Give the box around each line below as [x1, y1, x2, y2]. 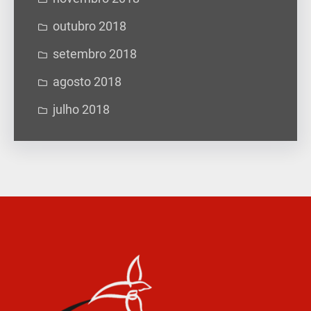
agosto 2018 [53, 74, 121, 89]
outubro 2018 [53, 19, 126, 33]
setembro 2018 [53, 47, 137, 61]
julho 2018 [53, 102, 110, 117]
